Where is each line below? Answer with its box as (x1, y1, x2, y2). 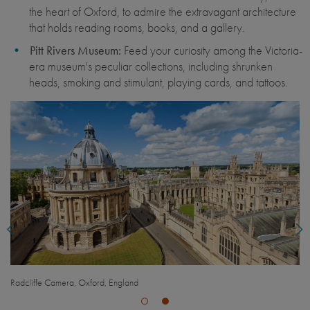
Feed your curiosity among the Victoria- (121, 42, 302, 58)
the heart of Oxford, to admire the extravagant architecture (29, 3, 296, 19)
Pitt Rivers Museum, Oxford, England (10, 276, 143, 289)
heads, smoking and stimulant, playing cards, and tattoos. (29, 73, 288, 90)
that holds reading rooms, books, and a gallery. (29, 19, 245, 35)
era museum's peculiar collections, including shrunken (29, 57, 273, 74)
